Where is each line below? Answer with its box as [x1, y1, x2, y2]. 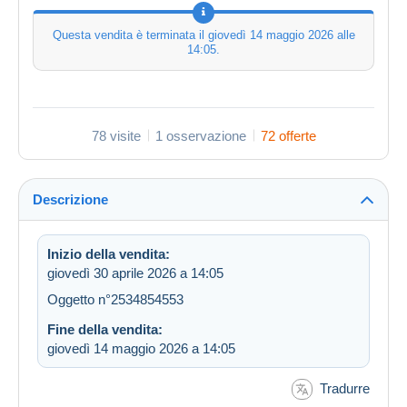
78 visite [91, 127, 141, 144]
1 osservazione [154, 127, 246, 144]
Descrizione [33, 191, 108, 207]
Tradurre [320, 380, 370, 396]
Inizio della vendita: [47, 245, 170, 262]
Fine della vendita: [47, 321, 163, 337]
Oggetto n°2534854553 [47, 291, 184, 307]
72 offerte [260, 127, 316, 144]
